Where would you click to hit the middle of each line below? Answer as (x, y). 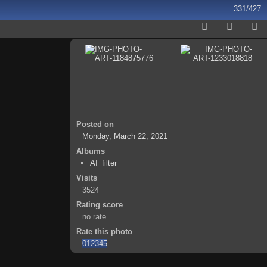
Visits (87, 178)
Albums (91, 151)
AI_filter (103, 163)
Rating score (100, 205)
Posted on (95, 124)
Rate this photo (104, 232)
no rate (94, 217)
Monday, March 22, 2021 (125, 136)
